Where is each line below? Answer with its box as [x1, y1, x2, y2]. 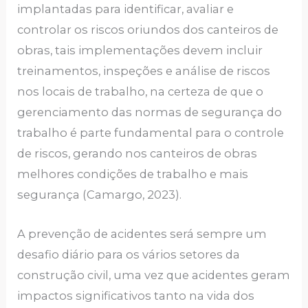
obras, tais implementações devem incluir [17, 43, 263, 58]
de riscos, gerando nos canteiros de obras [17, 146, 258, 161]
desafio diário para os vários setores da [17, 247, 241, 261]
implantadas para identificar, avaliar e [17, 2, 234, 16]
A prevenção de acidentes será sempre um [17, 226, 267, 241]
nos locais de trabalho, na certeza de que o [17, 85, 264, 99]
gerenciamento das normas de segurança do [17, 105, 283, 120]
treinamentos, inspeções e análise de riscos [17, 64, 271, 78]
